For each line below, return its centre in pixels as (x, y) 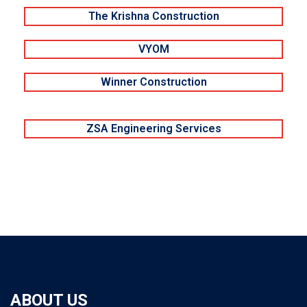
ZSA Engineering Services (153, 129)
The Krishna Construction (153, 16)
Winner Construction (153, 82)
